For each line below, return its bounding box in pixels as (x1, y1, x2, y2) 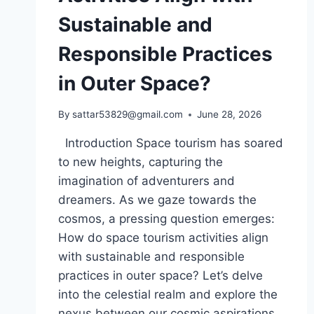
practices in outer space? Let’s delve (58, 268, 263, 283)
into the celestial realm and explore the (58, 287, 278, 302)
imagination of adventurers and (58, 174, 235, 189)
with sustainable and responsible (58, 250, 245, 264)
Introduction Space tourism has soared (58, 136, 283, 151)
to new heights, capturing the (58, 155, 223, 170)
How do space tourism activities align (58, 231, 268, 245)
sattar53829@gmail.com (72, 109, 184, 121)
